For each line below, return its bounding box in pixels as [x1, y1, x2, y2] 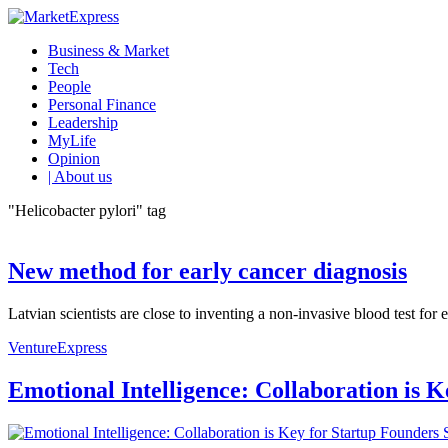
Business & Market [48, 42, 169, 59]
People [48, 78, 91, 95]
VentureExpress [8, 338, 107, 356]
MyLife [48, 132, 96, 149]
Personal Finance [48, 96, 156, 113]
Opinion [48, 150, 100, 167]
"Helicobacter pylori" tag [8, 202, 166, 219]
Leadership [48, 114, 118, 131]
